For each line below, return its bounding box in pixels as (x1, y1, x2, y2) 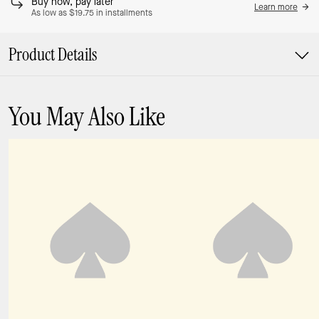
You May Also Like (9, 104, 165, 130)
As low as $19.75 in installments (31, 7, 152, 19)
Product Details (9, 46, 97, 64)
